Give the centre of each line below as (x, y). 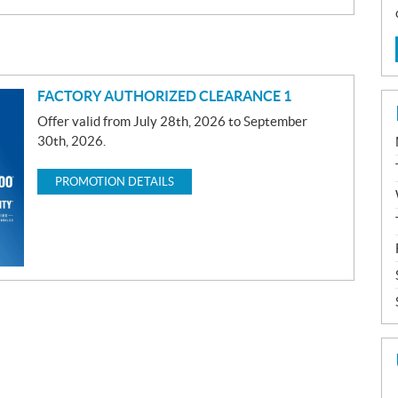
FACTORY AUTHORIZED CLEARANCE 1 (164, 96)
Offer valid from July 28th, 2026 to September (172, 121)
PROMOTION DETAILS (114, 181)
